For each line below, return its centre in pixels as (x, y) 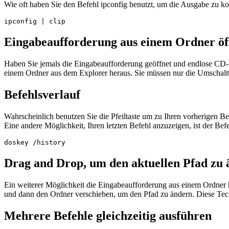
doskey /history (35, 142)
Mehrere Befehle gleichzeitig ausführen (108, 215)
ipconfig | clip (35, 21)
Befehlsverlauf (42, 94)
